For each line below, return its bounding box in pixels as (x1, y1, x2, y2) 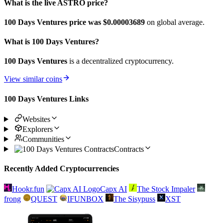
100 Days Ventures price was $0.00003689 (4, 17, 147, 26)
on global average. (147, 17, 205, 26)
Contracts (113, 144, 144, 153)
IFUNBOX (67, 195, 104, 204)
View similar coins (4, 75, 62, 84)
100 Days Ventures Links (4, 94, 89, 103)
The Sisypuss (113, 195, 155, 204)
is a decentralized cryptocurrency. (67, 57, 174, 66)
